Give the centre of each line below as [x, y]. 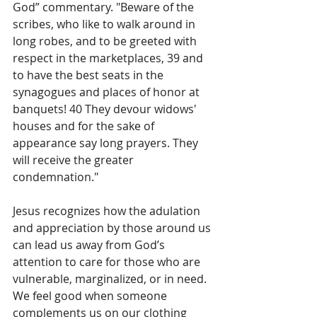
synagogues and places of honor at [108, 92]
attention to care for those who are [108, 262]
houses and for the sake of [85, 126]
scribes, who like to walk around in [105, 24]
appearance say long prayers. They [107, 143]
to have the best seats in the [90, 75]
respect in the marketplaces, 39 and [109, 58]
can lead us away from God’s [90, 245]
